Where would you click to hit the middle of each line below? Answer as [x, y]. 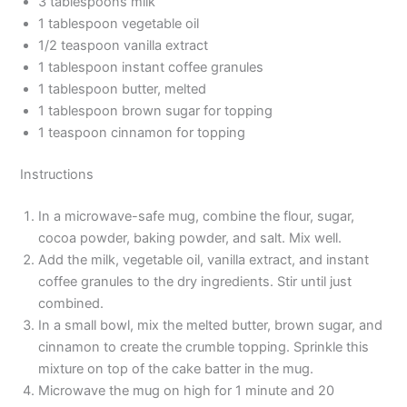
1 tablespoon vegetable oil [119, 23]
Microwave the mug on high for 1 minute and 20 [187, 390]
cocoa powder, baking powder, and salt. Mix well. [190, 238]
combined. [71, 303]
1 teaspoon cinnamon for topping [142, 132]
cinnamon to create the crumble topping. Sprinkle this [204, 347]
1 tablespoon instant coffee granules [151, 67]
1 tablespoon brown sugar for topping [156, 110]
